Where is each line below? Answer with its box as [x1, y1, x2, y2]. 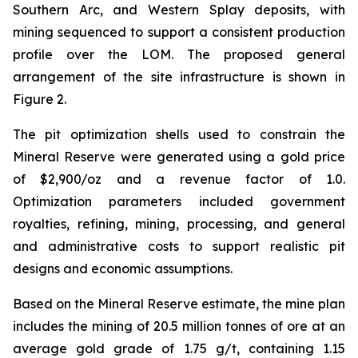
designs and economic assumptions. [13, 261, 233, 277]
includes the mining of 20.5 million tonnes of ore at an [13, 318, 345, 335]
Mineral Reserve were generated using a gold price [13, 149, 345, 165]
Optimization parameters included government [13, 193, 345, 210]
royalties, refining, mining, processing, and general [13, 216, 345, 233]
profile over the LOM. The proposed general [13, 46, 345, 63]
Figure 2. [13, 91, 66, 108]
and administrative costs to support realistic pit [13, 238, 345, 255]
